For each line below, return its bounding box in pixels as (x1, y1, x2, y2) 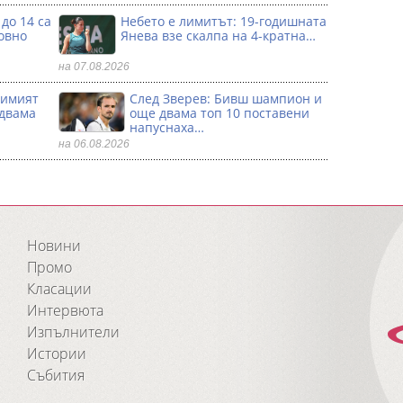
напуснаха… (130, 119, 205, 136)
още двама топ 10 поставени (130, 104, 310, 121)
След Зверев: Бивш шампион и (130, 90, 323, 107)
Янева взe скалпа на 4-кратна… (121, 27, 317, 44)
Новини (27, 236, 81, 255)
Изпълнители (27, 322, 120, 342)
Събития (27, 365, 85, 385)
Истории (27, 344, 86, 363)
